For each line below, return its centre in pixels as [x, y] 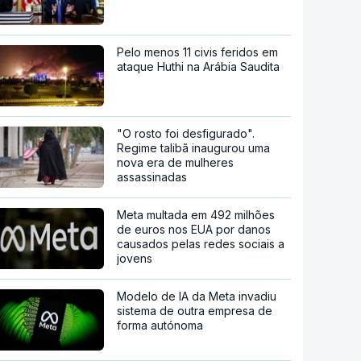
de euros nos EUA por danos [194, 229]
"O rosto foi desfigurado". [186, 133]
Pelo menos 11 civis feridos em [198, 52]
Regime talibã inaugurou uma [194, 147]
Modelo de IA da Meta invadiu [197, 296]
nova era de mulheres [176, 162]
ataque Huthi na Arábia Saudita [199, 66]
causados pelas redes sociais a [201, 243]
